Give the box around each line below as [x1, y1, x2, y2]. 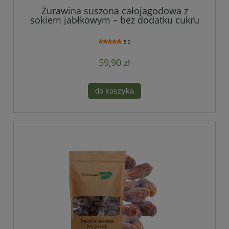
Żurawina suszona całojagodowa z [41, 4, 188, 17]
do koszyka [95, 86, 134, 96]
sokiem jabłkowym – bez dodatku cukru [30, 13, 199, 26]
